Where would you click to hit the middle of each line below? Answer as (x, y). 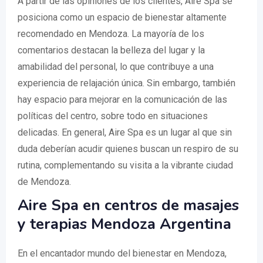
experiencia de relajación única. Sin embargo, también (127, 83)
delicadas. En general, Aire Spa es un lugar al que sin (125, 132)
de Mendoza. (44, 181)
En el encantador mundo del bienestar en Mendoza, (122, 253)
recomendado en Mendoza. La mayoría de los (111, 33)
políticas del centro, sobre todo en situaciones (113, 116)
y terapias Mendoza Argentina (124, 224)
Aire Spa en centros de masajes (128, 205)
